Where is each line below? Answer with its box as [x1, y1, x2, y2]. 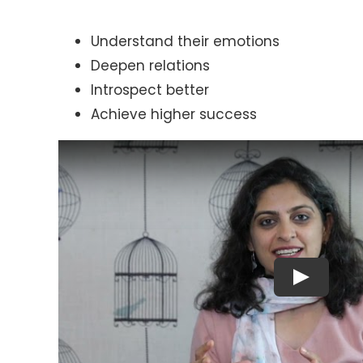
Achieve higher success [90, 105, 257, 124]
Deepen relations [90, 56, 210, 75]
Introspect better [90, 80, 209, 100]
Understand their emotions [90, 32, 280, 51]
